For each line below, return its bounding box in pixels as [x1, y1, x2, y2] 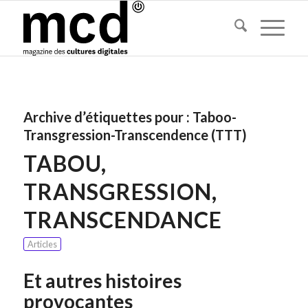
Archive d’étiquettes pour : [23, 109, 192, 125]
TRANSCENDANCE [23, 206, 222, 233]
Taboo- [192, 109, 236, 125]
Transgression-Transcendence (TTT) [23, 126, 247, 143]
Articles [27, 239, 57, 250]
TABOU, [23, 150, 107, 177]
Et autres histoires [23, 269, 181, 292]
